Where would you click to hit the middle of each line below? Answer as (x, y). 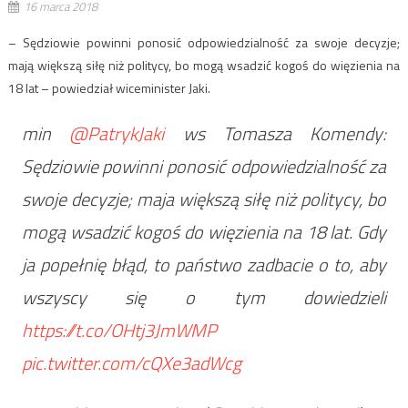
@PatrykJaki (117, 133)
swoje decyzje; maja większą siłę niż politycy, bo (204, 199)
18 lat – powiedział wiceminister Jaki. (109, 87)
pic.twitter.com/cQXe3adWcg (131, 362)
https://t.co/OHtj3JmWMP (119, 330)
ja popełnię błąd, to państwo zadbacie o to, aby (204, 264)
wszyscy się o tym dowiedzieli (204, 297)
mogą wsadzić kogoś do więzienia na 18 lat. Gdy (204, 231)
